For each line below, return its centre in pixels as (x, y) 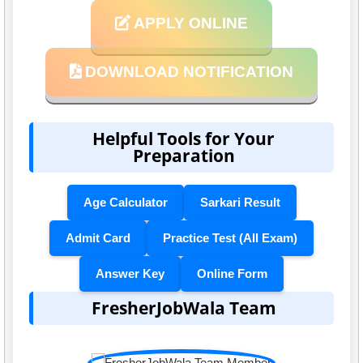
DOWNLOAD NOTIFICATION (187, 72)
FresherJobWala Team (184, 308)
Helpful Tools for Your (184, 139)
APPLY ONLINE (189, 23)
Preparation (184, 156)
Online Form (232, 274)
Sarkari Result (240, 203)
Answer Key (130, 274)
